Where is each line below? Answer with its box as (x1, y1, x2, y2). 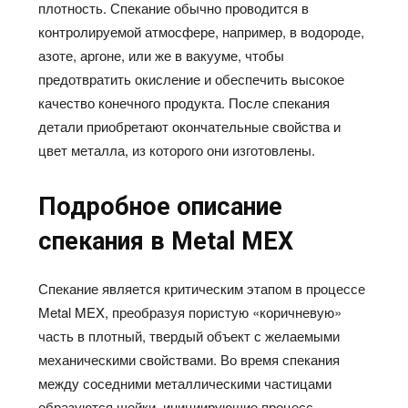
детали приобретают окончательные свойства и (38, 116, 342, 136)
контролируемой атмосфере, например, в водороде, (38, 21, 365, 41)
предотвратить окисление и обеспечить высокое (38, 68, 345, 88)
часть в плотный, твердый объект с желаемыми (38, 325, 341, 345)
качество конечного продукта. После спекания (38, 92, 331, 112)
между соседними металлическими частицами (38, 372, 332, 393)
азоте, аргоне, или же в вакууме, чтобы (38, 45, 285, 65)
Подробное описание (38, 191, 283, 221)
